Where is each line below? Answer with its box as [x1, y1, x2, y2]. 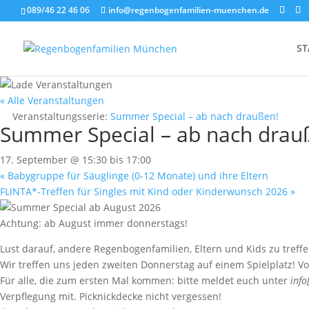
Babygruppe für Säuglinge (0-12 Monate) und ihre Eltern [5, 169, 268, 182]
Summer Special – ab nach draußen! [110, 110, 279, 123]
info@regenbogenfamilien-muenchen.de [108, 4, 269, 16]
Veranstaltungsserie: [12, 110, 110, 123]
